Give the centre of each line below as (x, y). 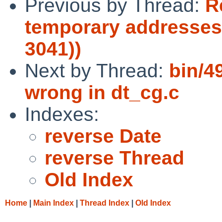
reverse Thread (114, 158)
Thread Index (105, 203)
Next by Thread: (97, 70)
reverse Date (103, 136)
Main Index (54, 203)
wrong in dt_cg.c (102, 92)
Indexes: (62, 114)
